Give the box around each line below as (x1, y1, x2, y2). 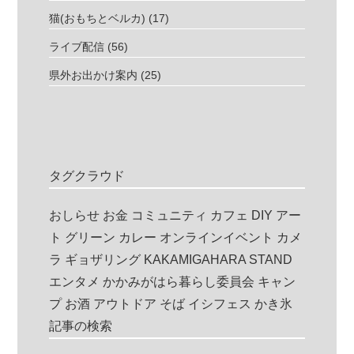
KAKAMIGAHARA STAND (144, 252, 293, 266)
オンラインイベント (160, 230, 274, 244)
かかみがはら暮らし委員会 (103, 274, 255, 288)
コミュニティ (131, 208, 208, 222)
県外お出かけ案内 (49, 68, 138, 81)
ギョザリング (65, 252, 141, 266)
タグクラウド (49, 168, 126, 183)
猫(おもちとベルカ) (49, 11, 146, 24)
